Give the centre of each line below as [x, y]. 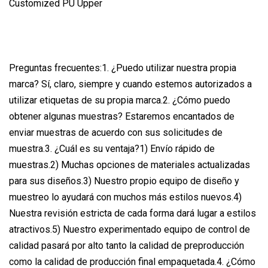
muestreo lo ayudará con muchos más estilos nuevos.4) [125, 197]
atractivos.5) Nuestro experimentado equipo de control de [130, 229]
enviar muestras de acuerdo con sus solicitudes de [116, 132]
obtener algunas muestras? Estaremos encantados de [122, 116]
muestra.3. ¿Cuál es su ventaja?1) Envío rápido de [112, 148]
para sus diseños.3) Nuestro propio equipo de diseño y [124, 181]
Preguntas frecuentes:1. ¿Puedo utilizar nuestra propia [123, 68]
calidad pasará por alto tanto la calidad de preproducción [127, 245]
